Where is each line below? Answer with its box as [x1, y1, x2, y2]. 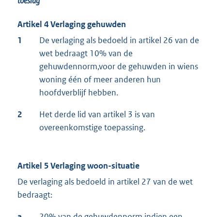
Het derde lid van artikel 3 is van [39, 108, 155, 120]
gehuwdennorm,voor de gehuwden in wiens [39, 61, 198, 72]
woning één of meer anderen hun [39, 74, 161, 85]
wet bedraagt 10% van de [39, 47, 133, 59]
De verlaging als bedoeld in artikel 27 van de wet [17, 176, 193, 187]
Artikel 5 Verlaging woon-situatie [17, 160, 139, 171]
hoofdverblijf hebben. [39, 87, 118, 98]
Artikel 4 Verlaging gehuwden [17, 18, 126, 30]
